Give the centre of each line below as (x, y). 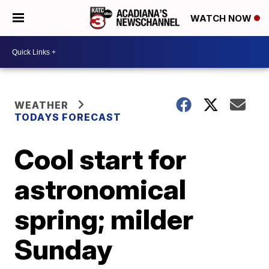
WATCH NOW (222, 19)
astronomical (101, 189)
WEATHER (42, 105)
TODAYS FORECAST (68, 117)
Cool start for (101, 159)
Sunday (64, 249)
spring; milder (104, 219)
